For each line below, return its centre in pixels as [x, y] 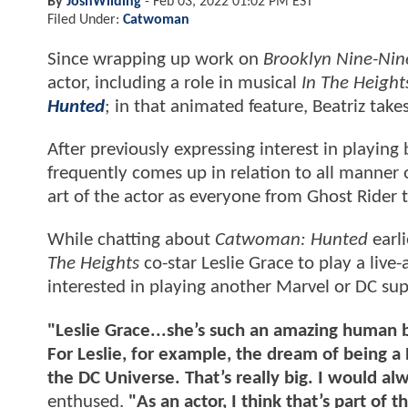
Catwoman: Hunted [291, 240]
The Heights [93, 264]
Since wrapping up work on [153, 59]
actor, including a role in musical [174, 83]
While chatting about [131, 240]
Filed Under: [85, 20]
